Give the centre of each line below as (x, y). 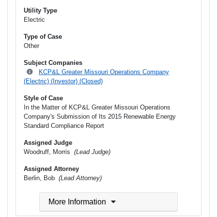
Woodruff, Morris (48, 152)
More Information (77, 202)
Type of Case (43, 36)
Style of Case (43, 98)
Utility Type (40, 10)
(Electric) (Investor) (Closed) (63, 81)
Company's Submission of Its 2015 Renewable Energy (100, 116)
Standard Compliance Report (64, 125)
